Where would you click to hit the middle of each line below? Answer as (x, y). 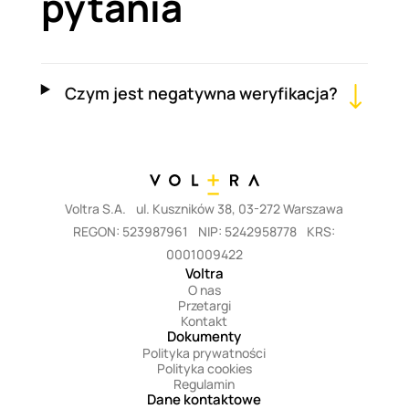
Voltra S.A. (100, 208)
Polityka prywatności (204, 352)
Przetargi (204, 305)
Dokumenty (204, 336)
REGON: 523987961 (135, 231)
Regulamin (204, 383)
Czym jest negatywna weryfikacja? (201, 93)
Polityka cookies (204, 368)
